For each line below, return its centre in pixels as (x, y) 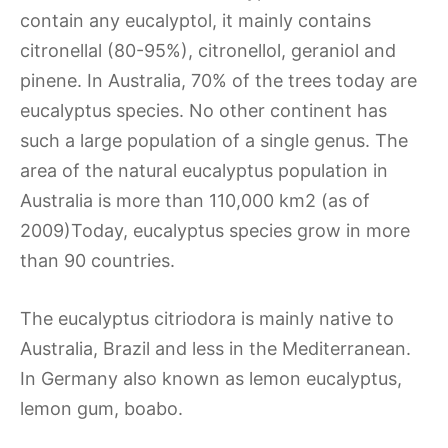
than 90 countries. (97, 260)
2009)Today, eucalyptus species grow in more (215, 230)
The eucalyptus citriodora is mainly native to (207, 318)
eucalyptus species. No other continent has (203, 110)
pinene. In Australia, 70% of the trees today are (218, 80)
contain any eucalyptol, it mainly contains (195, 20)
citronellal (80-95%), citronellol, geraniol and (208, 50)
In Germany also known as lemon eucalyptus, (211, 378)
